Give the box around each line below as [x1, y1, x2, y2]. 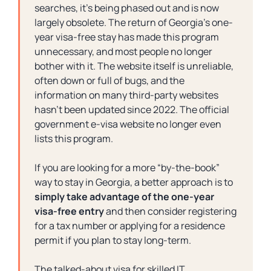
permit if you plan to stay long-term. [34, 233, 191, 247]
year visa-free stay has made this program [34, 30, 219, 44]
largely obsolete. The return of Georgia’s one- [34, 16, 233, 29]
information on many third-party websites [34, 88, 218, 102]
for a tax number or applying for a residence [34, 219, 225, 232]
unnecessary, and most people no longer [34, 45, 212, 58]
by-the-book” [161, 161, 220, 174]
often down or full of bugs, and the [34, 74, 184, 87]
